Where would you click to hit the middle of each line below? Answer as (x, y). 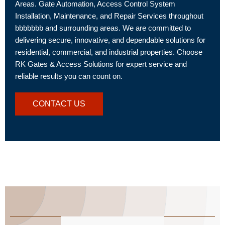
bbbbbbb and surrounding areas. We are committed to (103, 28)
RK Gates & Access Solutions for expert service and (101, 64)
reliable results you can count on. (69, 76)
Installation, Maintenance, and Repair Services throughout (109, 16)
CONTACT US (59, 103)
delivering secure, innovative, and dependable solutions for (110, 40)
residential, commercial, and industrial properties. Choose (109, 52)
